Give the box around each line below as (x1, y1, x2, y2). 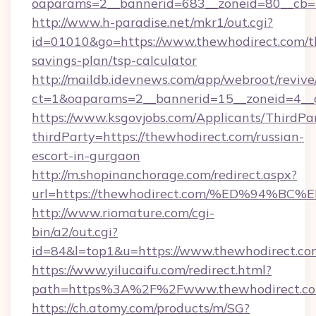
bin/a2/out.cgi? (32, 224, 118, 240)
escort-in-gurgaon (32, 147, 140, 164)
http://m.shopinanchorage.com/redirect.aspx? (32, 166, 297, 183)
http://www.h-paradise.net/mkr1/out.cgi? (32, 14, 273, 30)
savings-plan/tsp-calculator (32, 52, 197, 68)
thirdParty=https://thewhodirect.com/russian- (32, 128, 304, 145)
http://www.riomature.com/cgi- (32, 205, 214, 221)
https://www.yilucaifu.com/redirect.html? (32, 262, 272, 278)
